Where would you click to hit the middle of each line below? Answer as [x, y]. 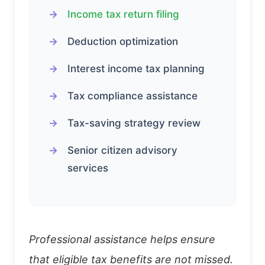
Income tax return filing [123, 14]
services [88, 168]
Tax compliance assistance [132, 96]
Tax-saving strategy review [134, 123]
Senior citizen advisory [122, 150]
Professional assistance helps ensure [122, 239]
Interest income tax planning [136, 68]
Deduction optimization [123, 41]
